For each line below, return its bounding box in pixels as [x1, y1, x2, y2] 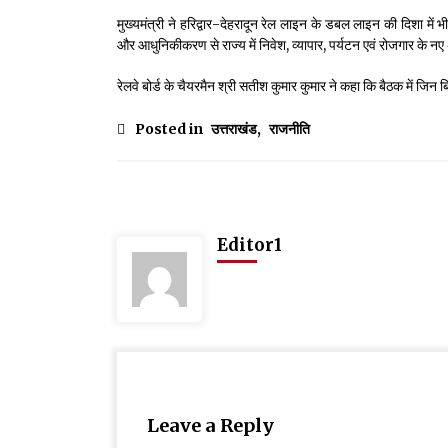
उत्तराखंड [211, 119, 257, 138]
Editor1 [217, 233, 282, 256]
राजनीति [269, 119, 310, 138]
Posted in [135, 119, 206, 138]
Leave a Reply [147, 413, 274, 437]
